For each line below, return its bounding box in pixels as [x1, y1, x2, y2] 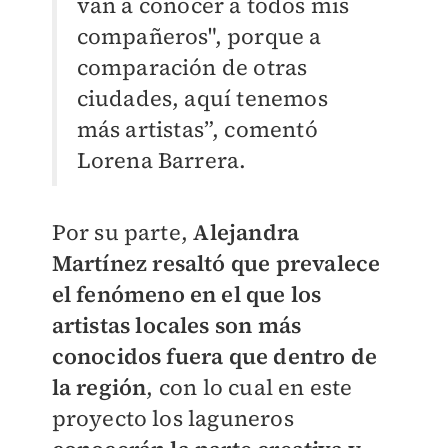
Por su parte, [51, 217, 194, 248]
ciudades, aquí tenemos [76, 83, 328, 114]
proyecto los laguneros [51, 403, 294, 434]
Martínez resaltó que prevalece [51, 248, 381, 279]
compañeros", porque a [76, 21, 322, 52]
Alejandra [193, 217, 300, 248]
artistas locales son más [51, 310, 302, 341]
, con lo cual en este [146, 372, 353, 403]
